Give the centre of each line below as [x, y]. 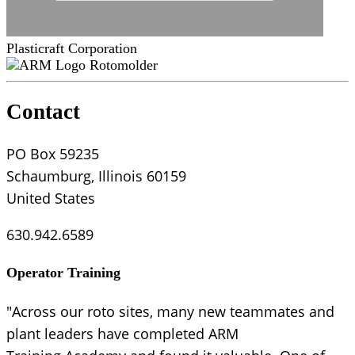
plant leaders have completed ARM [122, 333]
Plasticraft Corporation [72, 49]
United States [51, 198]
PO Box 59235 [53, 153]
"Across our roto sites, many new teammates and [170, 311]
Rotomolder [124, 65]
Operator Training [63, 272]
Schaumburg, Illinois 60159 [96, 176]
